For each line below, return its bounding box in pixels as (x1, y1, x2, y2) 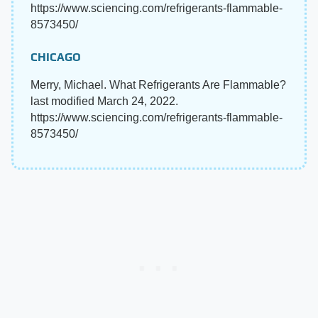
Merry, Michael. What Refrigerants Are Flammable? (31, 79, 286, 92)
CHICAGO (31, 50, 81, 65)
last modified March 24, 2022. (31, 95, 178, 108)
